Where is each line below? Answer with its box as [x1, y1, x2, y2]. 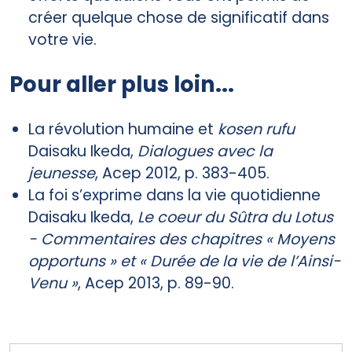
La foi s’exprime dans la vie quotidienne [28, 184, 321, 206]
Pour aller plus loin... [9, 68, 234, 100]
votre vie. [28, 28, 97, 50]
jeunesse [28, 162, 95, 184]
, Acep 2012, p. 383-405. [95, 162, 269, 184]
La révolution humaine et [28, 118, 218, 140]
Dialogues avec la [137, 140, 273, 162]
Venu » [28, 272, 78, 294]
